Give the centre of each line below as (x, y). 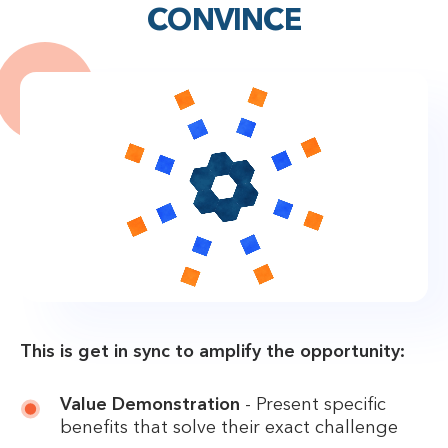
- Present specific (313, 405)
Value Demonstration (150, 405)
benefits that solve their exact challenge (229, 428)
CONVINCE (224, 21)
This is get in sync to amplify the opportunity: (212, 352)
